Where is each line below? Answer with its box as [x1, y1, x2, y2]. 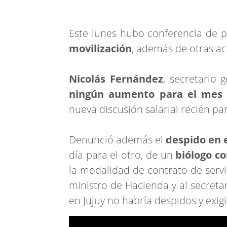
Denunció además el [69, 133, 166, 146]
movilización [69, 42, 132, 55]
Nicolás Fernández [69, 72, 163, 86]
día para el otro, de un [69, 148, 176, 162]
